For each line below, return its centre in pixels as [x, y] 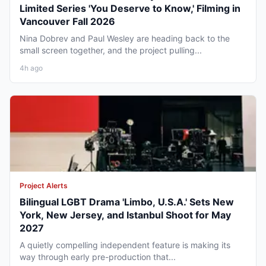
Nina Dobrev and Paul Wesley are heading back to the [125, 38]
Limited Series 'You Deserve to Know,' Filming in [130, 8]
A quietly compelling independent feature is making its [125, 245]
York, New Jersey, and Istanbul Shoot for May [125, 215]
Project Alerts [44, 185]
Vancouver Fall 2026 [67, 21]
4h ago [31, 68]
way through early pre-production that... [98, 256]
